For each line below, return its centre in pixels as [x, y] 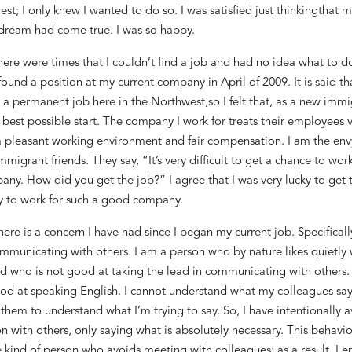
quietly [330, 252]
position [61, 82]
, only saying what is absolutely [148, 331]
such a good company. [123, 200]
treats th [248, 122]
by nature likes [272, 252]
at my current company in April [164, 82]
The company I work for [164, 122]
